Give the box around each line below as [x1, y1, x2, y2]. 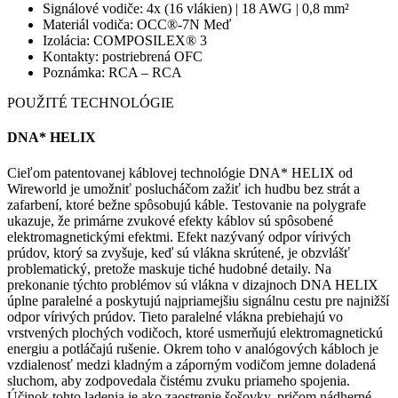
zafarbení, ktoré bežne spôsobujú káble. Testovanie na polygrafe [7, 196, 366, 212]
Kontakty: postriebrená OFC [43, 49, 203, 65]
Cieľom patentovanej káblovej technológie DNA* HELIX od [7, 164, 353, 180]
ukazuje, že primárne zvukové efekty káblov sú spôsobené [7, 212, 333, 228]
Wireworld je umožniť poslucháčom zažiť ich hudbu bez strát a [7, 180, 360, 196]
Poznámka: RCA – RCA [43, 65, 182, 81]
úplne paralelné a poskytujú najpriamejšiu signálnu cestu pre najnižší [7, 292, 389, 308]
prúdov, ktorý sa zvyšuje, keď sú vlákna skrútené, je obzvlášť [7, 244, 350, 260]
